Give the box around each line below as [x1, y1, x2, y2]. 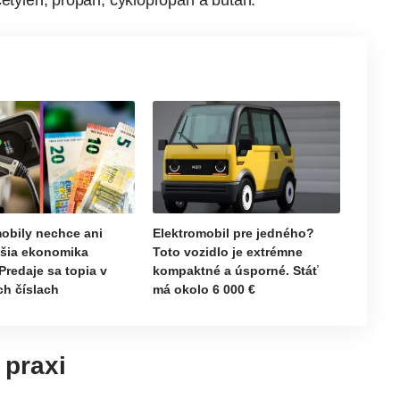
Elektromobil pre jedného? [153, 226, 315, 241]
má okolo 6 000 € [153, 282, 256, 297]
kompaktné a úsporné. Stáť [153, 263, 320, 279]
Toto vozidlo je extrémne [153, 245, 304, 260]
